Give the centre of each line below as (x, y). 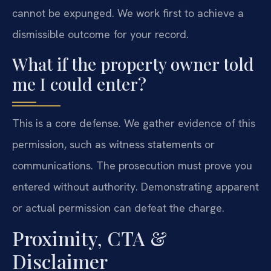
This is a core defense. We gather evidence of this (134, 123)
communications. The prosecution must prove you (132, 165)
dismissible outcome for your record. (100, 34)
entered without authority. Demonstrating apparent (135, 186)
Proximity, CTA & (90, 238)
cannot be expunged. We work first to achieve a (128, 13)
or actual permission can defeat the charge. (118, 207)
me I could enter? (79, 83)
